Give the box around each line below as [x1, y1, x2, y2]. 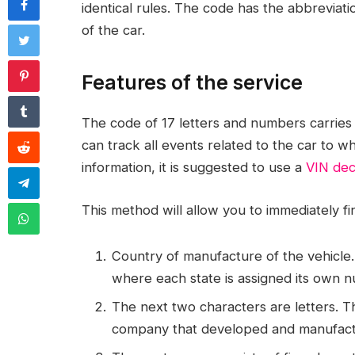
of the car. [82, 22, 145, 38]
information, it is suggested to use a [82, 159, 306, 176]
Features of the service [82, 70, 303, 94]
